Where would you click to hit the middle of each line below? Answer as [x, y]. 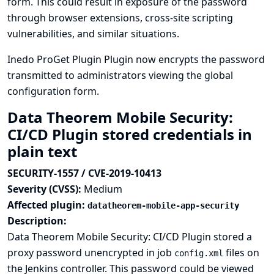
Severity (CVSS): [46, 189]
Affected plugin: [47, 205]
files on [241, 253]
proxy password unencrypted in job [91, 253]
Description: [37, 221]
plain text [44, 151]
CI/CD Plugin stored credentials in [130, 134]
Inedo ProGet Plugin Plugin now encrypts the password [136, 59]
